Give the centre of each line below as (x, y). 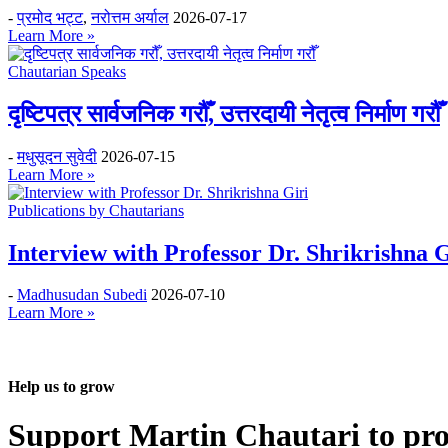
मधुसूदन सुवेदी (57, 156)
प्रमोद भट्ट (50, 17)
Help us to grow (61, 386)
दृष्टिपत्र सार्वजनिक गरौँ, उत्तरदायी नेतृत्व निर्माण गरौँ (224, 113)
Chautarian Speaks (67, 71)
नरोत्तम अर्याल (130, 17)
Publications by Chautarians (96, 210)
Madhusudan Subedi (82, 295)
